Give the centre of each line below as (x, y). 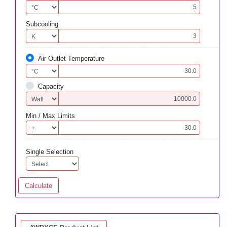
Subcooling (42, 24)
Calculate (39, 186)
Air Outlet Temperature (71, 59)
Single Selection (50, 152)
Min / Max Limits (50, 116)
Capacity (51, 86)
